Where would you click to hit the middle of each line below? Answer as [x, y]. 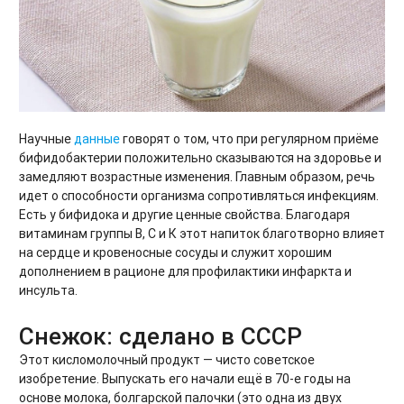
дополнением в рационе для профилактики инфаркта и [185, 271]
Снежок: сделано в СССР [161, 336]
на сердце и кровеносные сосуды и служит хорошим [175, 252]
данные [97, 139]
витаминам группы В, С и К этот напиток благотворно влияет [202, 234]
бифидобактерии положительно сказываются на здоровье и [200, 158]
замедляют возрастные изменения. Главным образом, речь [197, 177]
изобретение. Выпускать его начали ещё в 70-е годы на [185, 378]
